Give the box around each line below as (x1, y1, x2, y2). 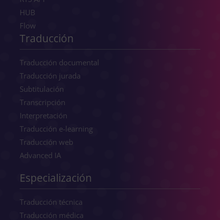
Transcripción (20, 97, 65, 107)
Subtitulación (20, 83, 64, 94)
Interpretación (20, 110, 67, 120)
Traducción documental (20, 57, 99, 67)
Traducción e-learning (20, 123, 93, 134)
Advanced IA (20, 150, 61, 160)
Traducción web (20, 137, 73, 147)
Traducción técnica (20, 196, 82, 207)
